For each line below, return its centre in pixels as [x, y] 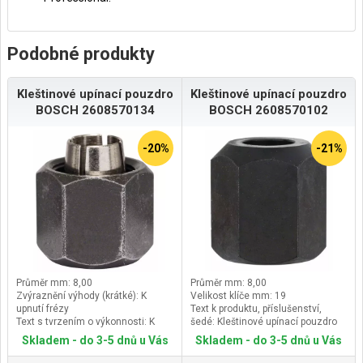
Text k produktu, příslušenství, [256, 308]
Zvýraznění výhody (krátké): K [81, 295]
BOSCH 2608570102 [269, 110]
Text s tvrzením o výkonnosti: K [85, 321]
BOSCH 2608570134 [95, 110]
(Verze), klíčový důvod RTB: [77, 347]
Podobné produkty [81, 54]
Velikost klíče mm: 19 [238, 295]
